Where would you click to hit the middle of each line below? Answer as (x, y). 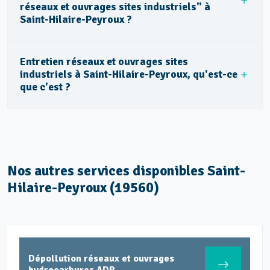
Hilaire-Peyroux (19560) (83, 188)
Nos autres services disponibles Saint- (126, 171)
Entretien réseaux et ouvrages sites (104, 61)
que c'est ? (45, 87)
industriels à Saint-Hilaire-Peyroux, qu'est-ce (129, 74)
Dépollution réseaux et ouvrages (101, 259)
